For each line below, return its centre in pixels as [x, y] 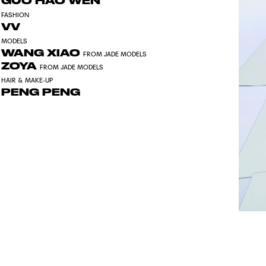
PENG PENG [41, 92]
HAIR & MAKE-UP [27, 80]
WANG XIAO [42, 53]
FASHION [15, 15]
